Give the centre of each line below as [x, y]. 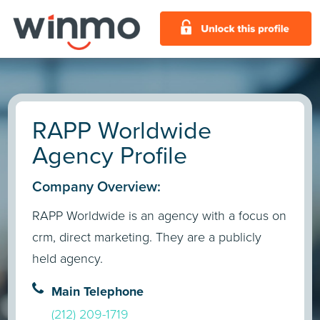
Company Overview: [97, 186]
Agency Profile [110, 155]
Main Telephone [98, 291]
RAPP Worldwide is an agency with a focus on [160, 216]
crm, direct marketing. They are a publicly [147, 237]
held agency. [68, 259]
